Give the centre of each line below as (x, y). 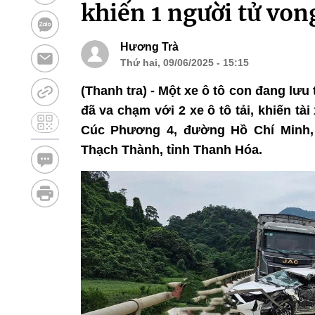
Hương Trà (149, 46)
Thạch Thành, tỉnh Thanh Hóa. (171, 149)
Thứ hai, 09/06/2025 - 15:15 (184, 62)
